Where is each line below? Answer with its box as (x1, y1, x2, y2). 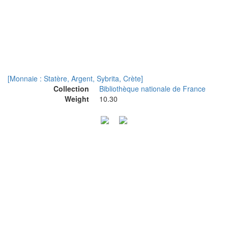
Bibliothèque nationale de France (99, 83, 206, 94)
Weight (65, 94, 89, 104)
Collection (53, 83, 89, 94)
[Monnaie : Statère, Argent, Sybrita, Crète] (8, 73, 143, 83)
